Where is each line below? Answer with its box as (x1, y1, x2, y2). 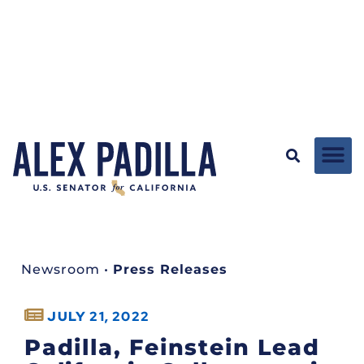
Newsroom (21, 261, 100, 277)
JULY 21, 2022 (47, 307, 150, 325)
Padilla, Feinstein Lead (24, 333, 320, 361)
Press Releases (113, 261, 227, 277)
